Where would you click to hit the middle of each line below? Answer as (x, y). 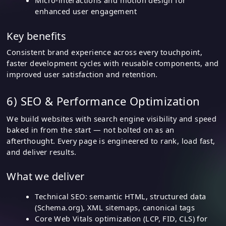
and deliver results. (42, 152)
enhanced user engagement (86, 11)
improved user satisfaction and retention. (82, 74)
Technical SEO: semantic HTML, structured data (121, 196)
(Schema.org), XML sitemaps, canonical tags (115, 208)
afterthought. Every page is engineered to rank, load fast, (111, 140)
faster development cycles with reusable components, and (113, 63)
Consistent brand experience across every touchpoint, (105, 52)
